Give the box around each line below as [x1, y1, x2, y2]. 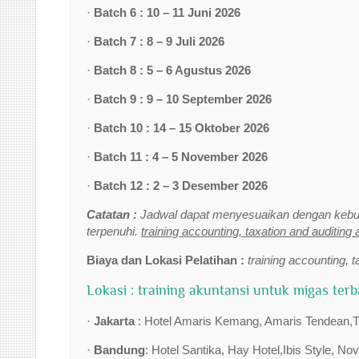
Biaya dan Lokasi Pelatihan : [87, 253, 248, 267]
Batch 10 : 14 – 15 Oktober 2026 [94, 121, 269, 135]
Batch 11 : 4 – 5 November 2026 [94, 150, 268, 163]
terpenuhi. [87, 224, 141, 238]
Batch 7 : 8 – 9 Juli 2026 [94, 34, 224, 48]
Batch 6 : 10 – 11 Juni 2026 [94, 6, 240, 19]
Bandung [94, 343, 145, 357]
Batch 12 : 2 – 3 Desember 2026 [94, 179, 268, 192]
